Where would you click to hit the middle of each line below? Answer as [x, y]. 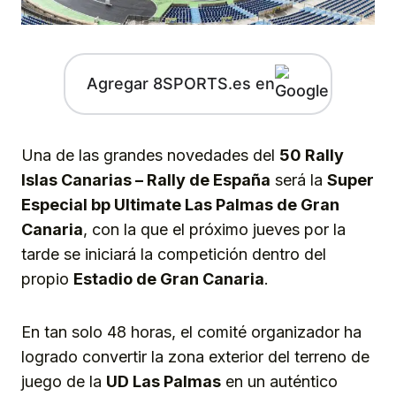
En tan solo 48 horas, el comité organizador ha [191, 331]
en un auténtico [279, 381]
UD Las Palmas [164, 381]
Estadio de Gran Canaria [169, 278]
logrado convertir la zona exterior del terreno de [195, 356]
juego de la [64, 381]
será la [299, 179]
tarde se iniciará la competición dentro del [174, 254]
